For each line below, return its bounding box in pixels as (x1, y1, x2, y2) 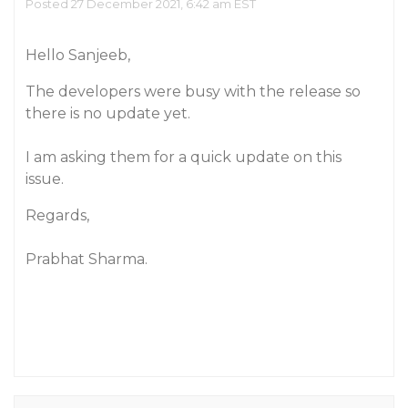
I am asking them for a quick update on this (25, 148, 342, 166)
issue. (25, 170, 64, 188)
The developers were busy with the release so (25, 83, 361, 100)
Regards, (25, 207, 89, 224)
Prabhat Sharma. (25, 250, 148, 268)
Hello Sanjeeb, (25, 46, 130, 64)
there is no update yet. (25, 105, 190, 122)
